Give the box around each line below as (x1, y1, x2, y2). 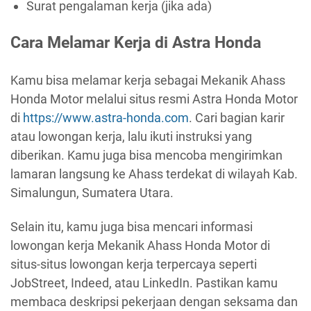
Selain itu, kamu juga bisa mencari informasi (10, 219, 253, 235)
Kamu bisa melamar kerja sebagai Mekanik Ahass (10, 72, 285, 87)
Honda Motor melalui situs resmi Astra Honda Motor (10, 91, 298, 106)
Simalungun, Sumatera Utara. (10, 185, 174, 200)
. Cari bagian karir (189, 110, 285, 125)
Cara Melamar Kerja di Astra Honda (10, 33, 261, 53)
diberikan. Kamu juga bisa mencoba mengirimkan (10, 147, 283, 162)
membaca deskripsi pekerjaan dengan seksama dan (10, 294, 298, 310)
